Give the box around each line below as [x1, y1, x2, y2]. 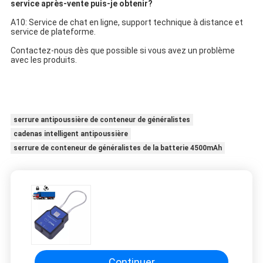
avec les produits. [10, 55, 77, 65]
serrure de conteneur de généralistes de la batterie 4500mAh [13, 144, 222, 153]
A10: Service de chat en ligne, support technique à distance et [10, 18, 243, 28]
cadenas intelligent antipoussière [13, 130, 128, 139]
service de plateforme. [10, 27, 96, 37]
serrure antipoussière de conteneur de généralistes [13, 116, 190, 124]
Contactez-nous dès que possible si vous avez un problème [10, 46, 235, 56]
